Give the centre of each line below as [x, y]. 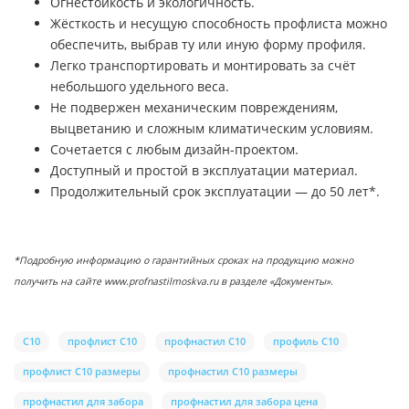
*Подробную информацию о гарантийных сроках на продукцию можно [184, 261]
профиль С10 [306, 341]
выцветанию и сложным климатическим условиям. [212, 129]
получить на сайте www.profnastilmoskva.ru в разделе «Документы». [173, 282]
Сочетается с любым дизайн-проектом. [174, 150]
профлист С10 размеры [82, 372]
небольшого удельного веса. [140, 87]
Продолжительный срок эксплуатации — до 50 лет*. [215, 192]
